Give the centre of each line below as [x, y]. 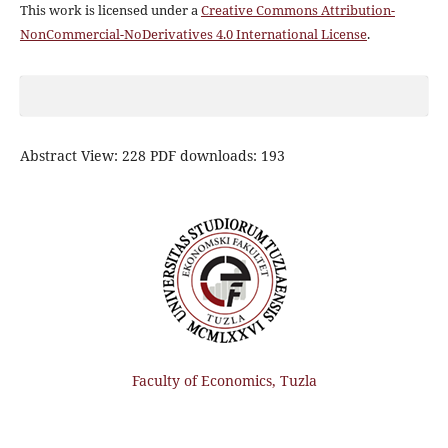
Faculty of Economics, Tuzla [224, 381]
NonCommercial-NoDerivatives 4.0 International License [193, 34]
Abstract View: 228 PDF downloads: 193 [152, 156]
